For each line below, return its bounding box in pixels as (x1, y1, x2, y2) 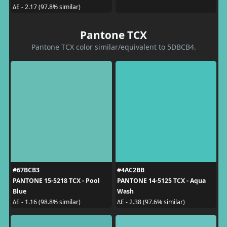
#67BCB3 (12, 165, 40, 174)
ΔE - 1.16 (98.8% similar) (12, 198, 81, 206)
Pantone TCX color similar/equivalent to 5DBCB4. (31, 42, 196, 52)
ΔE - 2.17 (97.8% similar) (12, 3, 81, 11)
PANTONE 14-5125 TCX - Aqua (117, 176, 206, 185)
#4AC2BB (117, 165, 144, 174)
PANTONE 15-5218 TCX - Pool (12, 176, 100, 185)
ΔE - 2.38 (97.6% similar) (117, 198, 185, 206)
